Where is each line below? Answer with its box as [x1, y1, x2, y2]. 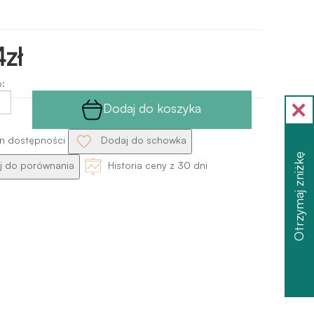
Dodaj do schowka [97, 134, 186, 146]
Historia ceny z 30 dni [104, 159, 207, 172]
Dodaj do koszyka [103, 100, 202, 116]
